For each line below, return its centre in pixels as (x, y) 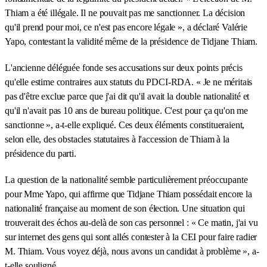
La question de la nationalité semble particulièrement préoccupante (126, 180)
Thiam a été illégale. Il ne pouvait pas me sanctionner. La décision (125, 13)
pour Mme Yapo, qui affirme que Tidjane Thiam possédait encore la (128, 194)
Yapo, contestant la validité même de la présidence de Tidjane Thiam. (131, 42)
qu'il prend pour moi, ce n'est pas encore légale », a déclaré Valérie (126, 27)
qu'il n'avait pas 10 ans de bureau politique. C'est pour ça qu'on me (127, 111)
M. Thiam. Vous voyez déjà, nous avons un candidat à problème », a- (132, 252)
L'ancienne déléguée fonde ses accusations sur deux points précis (124, 68)
